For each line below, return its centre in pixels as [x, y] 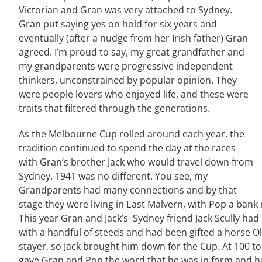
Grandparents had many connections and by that [128, 190]
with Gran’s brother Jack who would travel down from [136, 162]
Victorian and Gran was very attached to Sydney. [125, 10]
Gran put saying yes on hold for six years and [118, 24]
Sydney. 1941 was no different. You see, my [113, 176]
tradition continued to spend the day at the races [127, 148]
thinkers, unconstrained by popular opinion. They [128, 80]
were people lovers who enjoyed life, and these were [134, 94]
